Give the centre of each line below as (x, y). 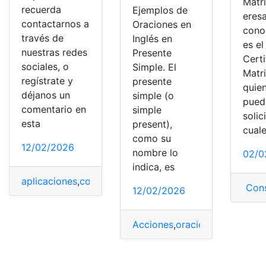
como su (151, 139)
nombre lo (155, 153)
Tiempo (190, 181)
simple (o (153, 96)
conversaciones (115, 181)
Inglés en (152, 39)
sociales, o (45, 66)
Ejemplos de (160, 10)
